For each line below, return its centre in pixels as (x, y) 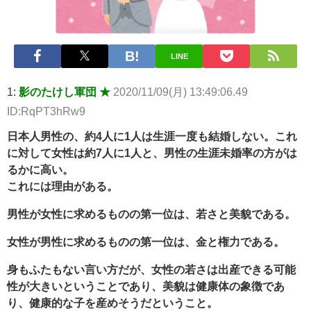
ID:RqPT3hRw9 (46, 111)
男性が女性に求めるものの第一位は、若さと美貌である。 (151, 214)
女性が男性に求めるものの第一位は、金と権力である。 (146, 242)
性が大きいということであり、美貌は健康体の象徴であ (146, 286)
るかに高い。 (40, 170)
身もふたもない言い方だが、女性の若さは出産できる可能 (151, 270)
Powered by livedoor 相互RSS (83, 11)
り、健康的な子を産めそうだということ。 (112, 303)
